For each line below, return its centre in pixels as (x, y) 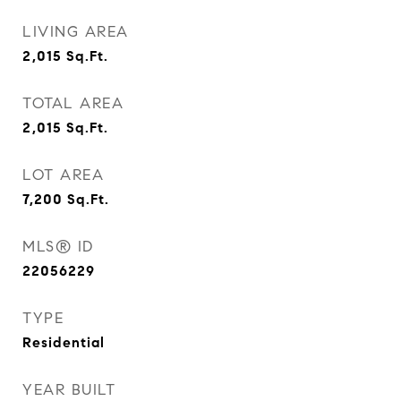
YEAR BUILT (69, 390)
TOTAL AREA (73, 103)
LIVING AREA (76, 32)
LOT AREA (63, 175)
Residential (64, 342)
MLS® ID (58, 247)
